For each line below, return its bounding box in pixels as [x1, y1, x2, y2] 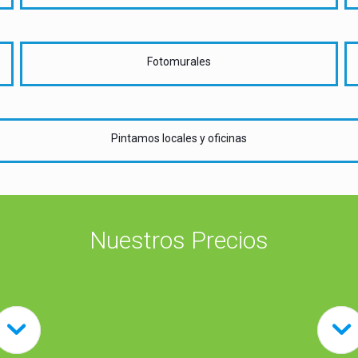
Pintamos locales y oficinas [110, 131, 247, 145]
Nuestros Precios [89, 225, 268, 254]
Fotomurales [146, 54, 211, 68]
